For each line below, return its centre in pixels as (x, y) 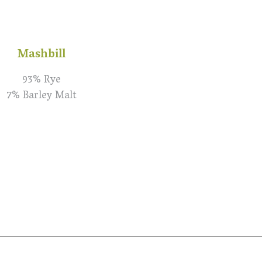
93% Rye (42, 81)
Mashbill (42, 55)
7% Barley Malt (42, 96)
